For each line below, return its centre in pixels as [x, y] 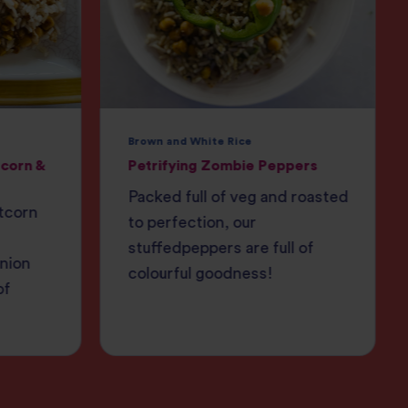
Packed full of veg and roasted [238, 198]
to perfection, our [192, 223]
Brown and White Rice [190, 142]
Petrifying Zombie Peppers [223, 166]
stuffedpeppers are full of [221, 249]
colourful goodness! [200, 274]
